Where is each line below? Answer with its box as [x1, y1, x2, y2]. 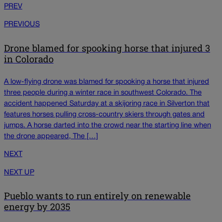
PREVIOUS [4, 21, 40, 28]
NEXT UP [4, 169, 34, 176]
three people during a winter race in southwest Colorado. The [4, 89, 202, 96]
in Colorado [4, 53, 54, 65]
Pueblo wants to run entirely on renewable [4, 190, 191, 202]
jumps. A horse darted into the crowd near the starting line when [4, 122, 211, 129]
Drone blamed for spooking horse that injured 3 [4, 42, 210, 54]
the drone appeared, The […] [4, 133, 98, 140]
